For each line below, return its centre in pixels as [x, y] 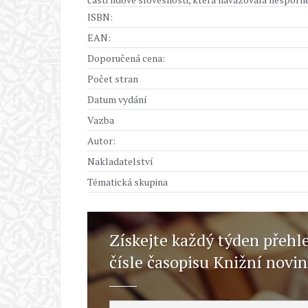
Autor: [101, 141]
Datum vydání [117, 99]
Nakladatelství [120, 161]
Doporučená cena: [126, 58]
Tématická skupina [128, 182]
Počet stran [113, 79]
